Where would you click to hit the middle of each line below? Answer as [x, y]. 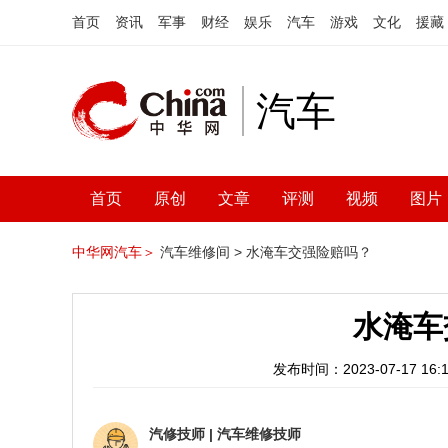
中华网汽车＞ [114, 252]
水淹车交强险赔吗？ [309, 252]
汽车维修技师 [259, 434]
